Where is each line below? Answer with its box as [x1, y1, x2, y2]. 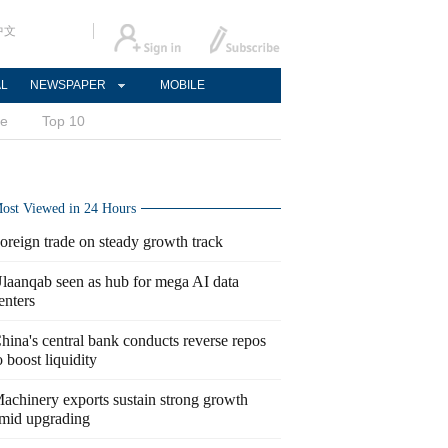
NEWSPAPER [30, 78, 106, 92]
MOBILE [159, 78, 205, 92]
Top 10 [42, 113, 85, 129]
